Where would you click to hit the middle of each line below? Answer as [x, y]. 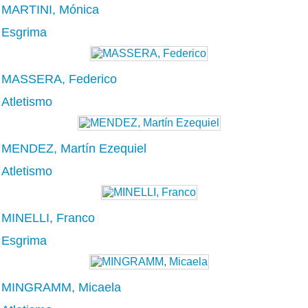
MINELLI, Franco [48, 218]
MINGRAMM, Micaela [61, 287]
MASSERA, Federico [59, 79]
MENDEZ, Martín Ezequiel [74, 148]
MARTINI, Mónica [50, 9]
